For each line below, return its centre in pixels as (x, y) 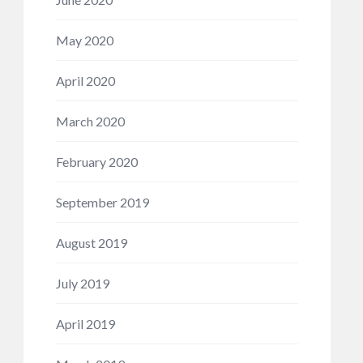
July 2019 (82, 283)
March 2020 (90, 121)
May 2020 (84, 40)
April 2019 (85, 324)
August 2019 (91, 243)
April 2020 (85, 81)
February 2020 (96, 162)
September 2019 (102, 202)
